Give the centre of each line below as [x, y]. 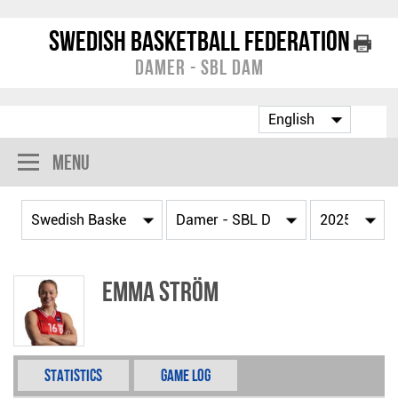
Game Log [186, 375]
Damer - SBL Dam [199, 67]
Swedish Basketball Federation [199, 41]
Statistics [73, 375]
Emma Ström [160, 291]
